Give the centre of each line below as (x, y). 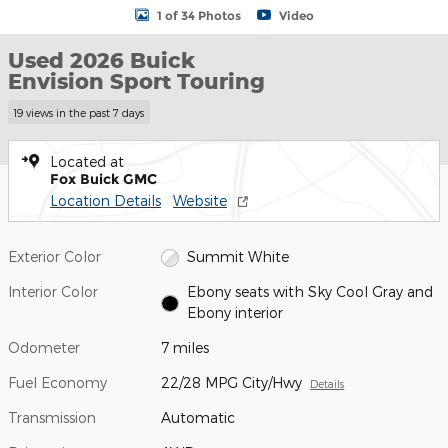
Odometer (44, 347)
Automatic (198, 417)
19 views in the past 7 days (79, 112)
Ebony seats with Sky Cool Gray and (309, 291)
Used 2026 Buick (101, 60)
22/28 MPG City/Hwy (232, 382)
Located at (87, 161)
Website (200, 200)
